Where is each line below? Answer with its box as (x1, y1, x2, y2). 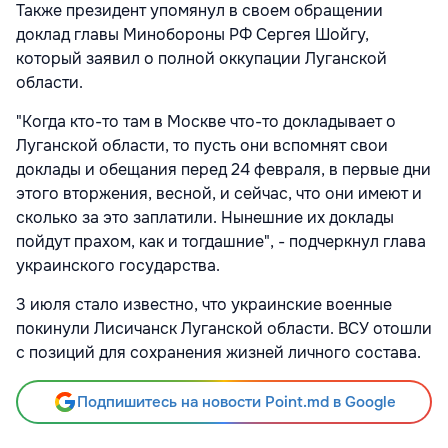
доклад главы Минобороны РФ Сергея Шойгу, (16, 24, 369, 46)
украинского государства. (16, 255, 232, 277)
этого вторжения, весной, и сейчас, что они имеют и (16, 183, 422, 205)
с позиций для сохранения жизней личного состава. (16, 342, 425, 364)
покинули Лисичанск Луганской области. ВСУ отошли (16, 318, 432, 340)
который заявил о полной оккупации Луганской (16, 48, 387, 70)
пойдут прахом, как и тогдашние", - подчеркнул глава (16, 231, 426, 253)
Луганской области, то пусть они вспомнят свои (16, 135, 388, 157)
